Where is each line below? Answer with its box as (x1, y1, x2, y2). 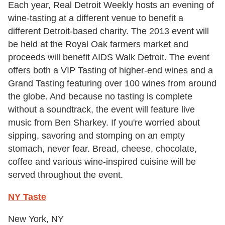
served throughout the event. (8, 170, 123, 180)
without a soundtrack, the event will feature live (8, 104, 195, 115)
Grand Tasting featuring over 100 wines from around (8, 78, 216, 89)
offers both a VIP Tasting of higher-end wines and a (8, 65, 213, 76)
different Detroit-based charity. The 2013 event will (8, 26, 209, 37)
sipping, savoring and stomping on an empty (8, 131, 185, 141)
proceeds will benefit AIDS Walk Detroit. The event (8, 52, 209, 63)
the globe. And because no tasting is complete (8, 91, 192, 102)
